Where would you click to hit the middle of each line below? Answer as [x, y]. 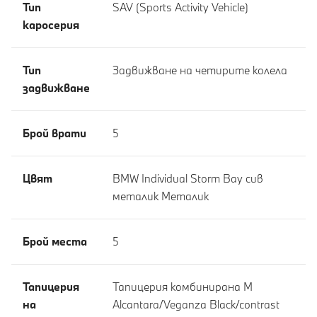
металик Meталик [161, 196]
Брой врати [54, 133]
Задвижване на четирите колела [200, 70]
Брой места [55, 241]
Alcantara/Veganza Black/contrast [196, 304]
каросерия [51, 25]
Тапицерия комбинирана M [183, 287]
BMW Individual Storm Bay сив [188, 178]
